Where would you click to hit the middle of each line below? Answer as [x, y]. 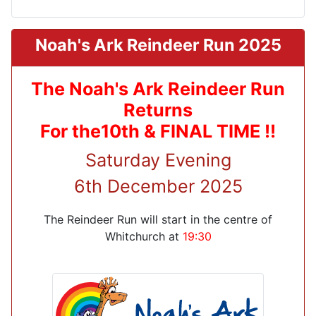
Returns [158, 110]
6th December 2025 [158, 186]
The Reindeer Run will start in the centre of [158, 219]
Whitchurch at [144, 236]
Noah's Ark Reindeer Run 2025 [158, 44]
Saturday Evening [158, 160]
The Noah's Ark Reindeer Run [158, 89]
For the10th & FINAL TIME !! [158, 131]
